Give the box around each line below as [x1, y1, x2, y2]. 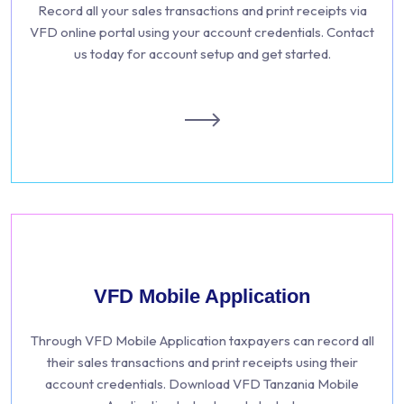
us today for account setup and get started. [73, 45, 331, 62]
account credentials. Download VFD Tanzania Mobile [45, 375, 359, 392]
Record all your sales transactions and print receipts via [37, 2, 367, 19]
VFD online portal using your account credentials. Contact [30, 23, 374, 41]
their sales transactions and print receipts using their [46, 353, 358, 371]
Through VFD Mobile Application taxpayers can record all [30, 332, 374, 349]
